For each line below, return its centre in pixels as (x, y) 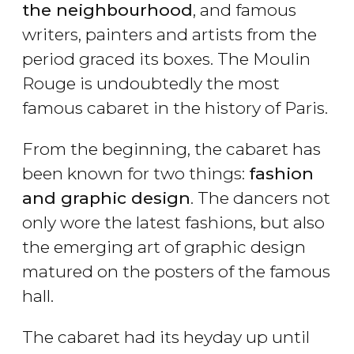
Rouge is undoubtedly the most (151, 84)
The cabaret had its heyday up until (166, 337)
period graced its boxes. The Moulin (166, 59)
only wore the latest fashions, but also (173, 223)
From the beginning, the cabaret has (171, 149)
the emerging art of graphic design (164, 247)
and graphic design (106, 198)
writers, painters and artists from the (169, 35)
